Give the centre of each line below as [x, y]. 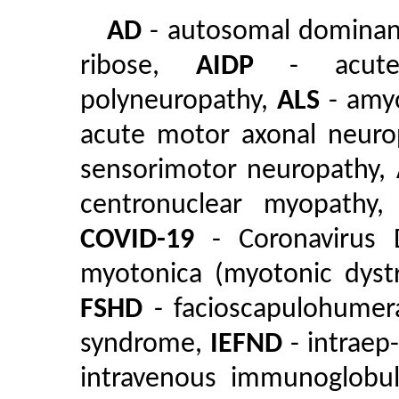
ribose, [138, 67]
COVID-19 [137, 240]
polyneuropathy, [179, 102]
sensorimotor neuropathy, [238, 171]
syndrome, [145, 345]
